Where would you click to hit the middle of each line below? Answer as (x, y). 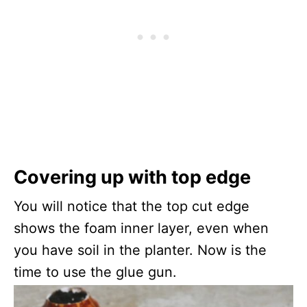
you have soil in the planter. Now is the (140, 250)
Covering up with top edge (132, 177)
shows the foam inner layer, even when (141, 229)
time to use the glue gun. (95, 272)
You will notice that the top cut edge (132, 207)
